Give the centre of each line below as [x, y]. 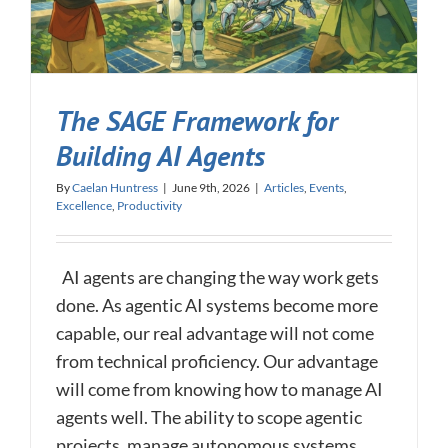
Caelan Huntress [115, 188]
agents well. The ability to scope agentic [209, 417]
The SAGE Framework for [197, 121]
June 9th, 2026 [211, 188]
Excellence [84, 206]
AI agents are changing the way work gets [217, 277]
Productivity [149, 206]
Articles [284, 188]
